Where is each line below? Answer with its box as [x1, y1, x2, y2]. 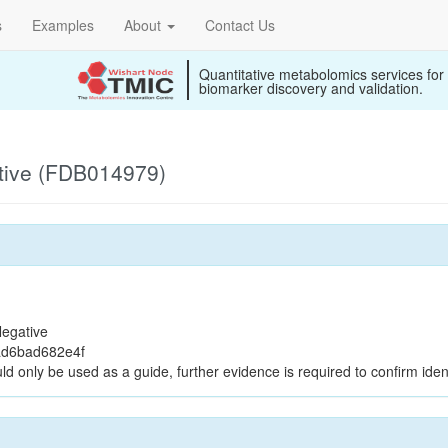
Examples [32, 15, 94, 35]
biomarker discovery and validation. [199, 78, 423, 98]
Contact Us [205, 15, 275, 35]
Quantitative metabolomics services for [199, 64, 444, 84]
